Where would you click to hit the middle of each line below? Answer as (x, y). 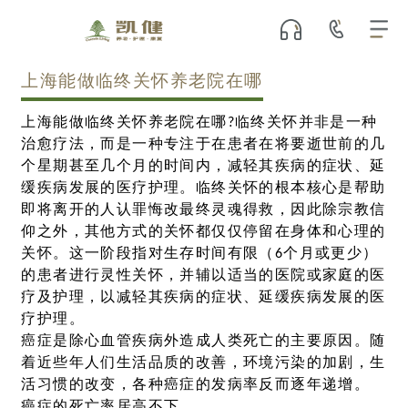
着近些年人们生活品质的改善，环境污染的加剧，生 (204, 363)
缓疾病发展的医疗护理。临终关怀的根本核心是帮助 (204, 188)
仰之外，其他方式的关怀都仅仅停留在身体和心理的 (204, 232)
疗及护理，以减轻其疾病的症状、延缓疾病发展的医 (204, 297)
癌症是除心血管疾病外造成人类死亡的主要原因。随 (204, 341)
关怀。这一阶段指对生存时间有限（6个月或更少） (200, 254)
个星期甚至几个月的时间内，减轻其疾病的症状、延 (204, 166)
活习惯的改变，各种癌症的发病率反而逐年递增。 (196, 385)
